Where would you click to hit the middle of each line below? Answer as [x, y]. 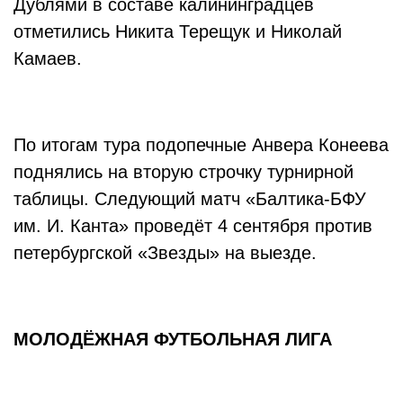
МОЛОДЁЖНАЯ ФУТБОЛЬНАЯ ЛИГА [175, 339]
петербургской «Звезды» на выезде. [168, 253]
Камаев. [50, 58]
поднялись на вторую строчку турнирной [184, 172]
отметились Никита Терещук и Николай [178, 31]
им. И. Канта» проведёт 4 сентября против [193, 226]
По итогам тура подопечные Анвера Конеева [201, 145]
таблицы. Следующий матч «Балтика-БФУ [190, 199]
